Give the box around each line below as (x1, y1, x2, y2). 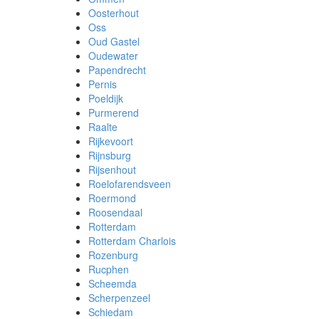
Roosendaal (88, 205, 142, 219)
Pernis (88, 77, 117, 91)
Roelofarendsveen (88, 177, 171, 191)
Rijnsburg (88, 148, 131, 162)
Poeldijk (88, 91, 123, 105)
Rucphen (88, 262, 129, 276)
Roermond (88, 191, 136, 205)
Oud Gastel (88, 34, 140, 48)
